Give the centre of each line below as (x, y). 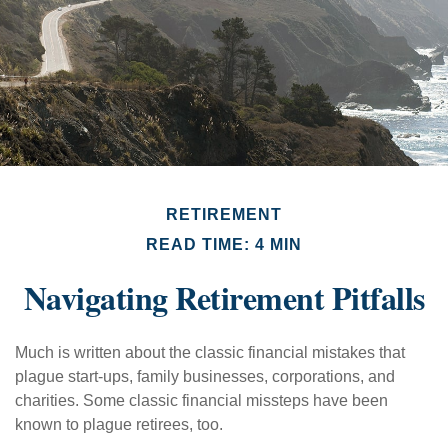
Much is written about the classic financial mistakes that (210, 353)
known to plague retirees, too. (119, 425)
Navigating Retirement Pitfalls (224, 298)
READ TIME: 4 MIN (224, 245)
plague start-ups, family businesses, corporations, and (205, 377)
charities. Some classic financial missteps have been (201, 401)
